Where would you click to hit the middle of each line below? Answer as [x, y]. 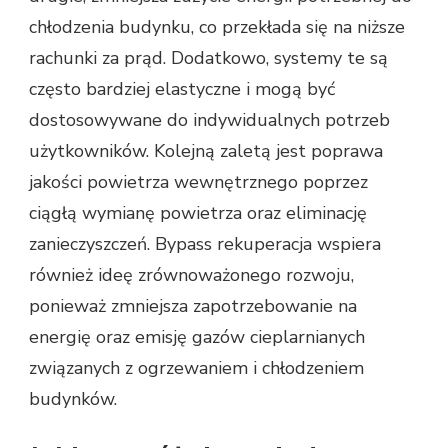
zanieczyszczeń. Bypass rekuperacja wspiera [205, 244]
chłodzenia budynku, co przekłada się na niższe [217, 27]
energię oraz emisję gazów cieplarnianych [197, 337]
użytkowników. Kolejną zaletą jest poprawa [206, 151]
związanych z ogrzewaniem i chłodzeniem [196, 368]
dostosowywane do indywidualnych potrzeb [209, 120]
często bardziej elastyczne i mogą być [182, 89]
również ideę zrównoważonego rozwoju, [191, 275]
